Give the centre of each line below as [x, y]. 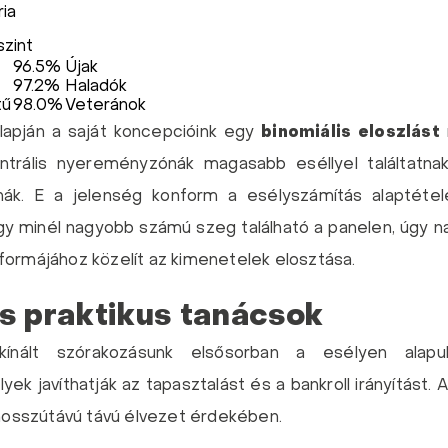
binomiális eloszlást [350, 133]
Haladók [96, 87]
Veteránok [105, 106]
